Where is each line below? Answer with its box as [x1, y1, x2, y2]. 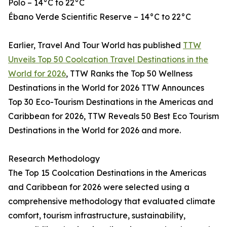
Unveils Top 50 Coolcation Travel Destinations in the [8, 54, 208, 65]
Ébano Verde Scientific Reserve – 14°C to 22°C [8, 12, 191, 22]
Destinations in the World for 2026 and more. [8, 125, 181, 136]
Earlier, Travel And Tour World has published [8, 40, 183, 51]
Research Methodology [8, 154, 100, 164]
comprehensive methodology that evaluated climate [8, 196, 215, 207]
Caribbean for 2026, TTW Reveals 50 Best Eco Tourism [8, 111, 219, 122]
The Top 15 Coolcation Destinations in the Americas [8, 168, 206, 178]
